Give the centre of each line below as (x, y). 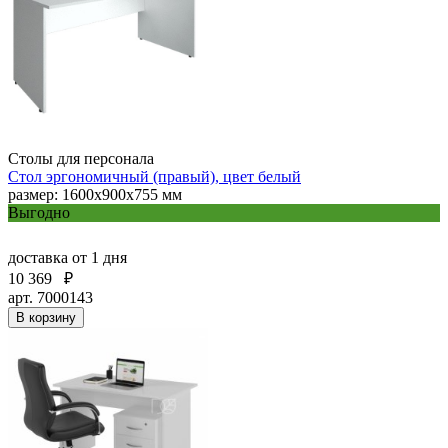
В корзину (46, 317)
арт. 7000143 (50, 297)
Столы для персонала (81, 158)
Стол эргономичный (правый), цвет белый (154, 176)
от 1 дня (99, 257)
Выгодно (39, 212)
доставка (40, 257)
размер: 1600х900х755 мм (95, 194)
